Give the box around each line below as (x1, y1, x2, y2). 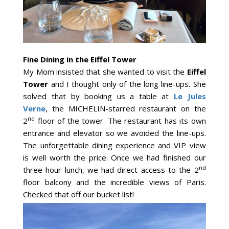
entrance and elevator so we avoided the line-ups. (23, 127, 206, 138)
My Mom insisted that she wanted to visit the (23, 66, 187, 77)
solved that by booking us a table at (23, 90, 169, 101)
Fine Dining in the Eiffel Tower (23, 54, 137, 64)
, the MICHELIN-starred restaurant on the (45, 103, 206, 113)
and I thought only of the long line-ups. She (48, 78, 206, 89)
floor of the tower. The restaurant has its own (35, 115, 206, 126)
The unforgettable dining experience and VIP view (23, 140, 206, 150)
